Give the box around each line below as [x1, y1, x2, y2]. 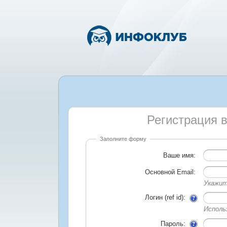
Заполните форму [100, 136, 146, 142]
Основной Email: [145, 168, 198, 176]
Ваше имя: [163, 152, 198, 159]
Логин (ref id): [145, 194, 190, 202]
